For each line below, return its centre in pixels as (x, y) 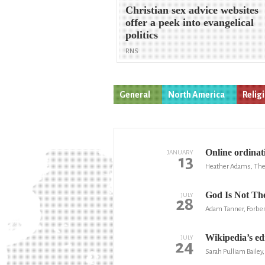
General (135, 94)
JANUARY (180, 152)
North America (196, 94)
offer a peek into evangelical (190, 23)
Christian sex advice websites (192, 10)
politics (142, 35)
